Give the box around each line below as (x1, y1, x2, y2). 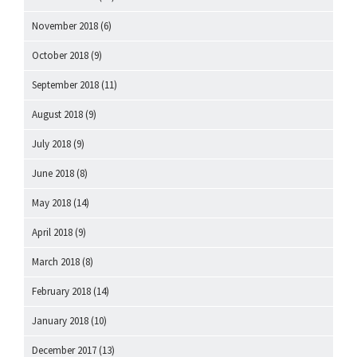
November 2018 (32, 19, 98, 33)
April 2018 (32, 226, 73, 240)
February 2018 (32, 284, 91, 299)
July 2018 (32, 137, 71, 151)
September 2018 (32, 78, 99, 92)
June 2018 (32, 167, 74, 181)
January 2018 (32, 314, 88, 328)
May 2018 (32, 196, 71, 210)
